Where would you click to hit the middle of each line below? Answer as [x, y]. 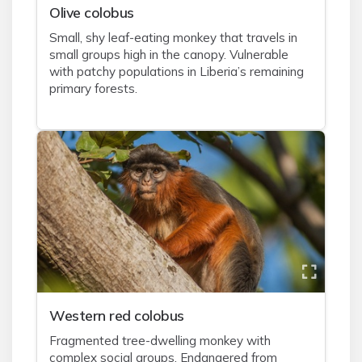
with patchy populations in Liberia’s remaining [177, 72]
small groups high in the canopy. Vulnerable [169, 55]
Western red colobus [117, 315]
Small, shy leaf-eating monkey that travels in [173, 38]
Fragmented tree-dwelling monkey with [160, 341]
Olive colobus [92, 12]
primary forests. [93, 88]
